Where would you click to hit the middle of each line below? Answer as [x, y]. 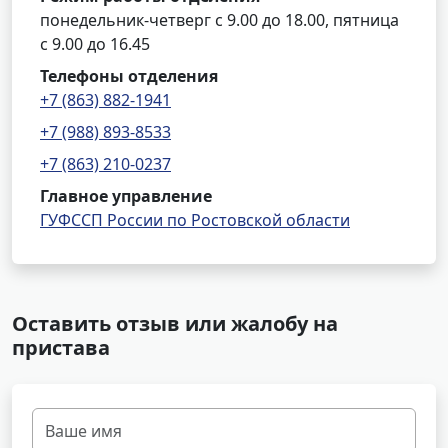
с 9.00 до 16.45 [95, 44]
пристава [61, 347]
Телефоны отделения [129, 76]
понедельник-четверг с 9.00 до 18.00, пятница [219, 20]
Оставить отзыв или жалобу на [175, 323]
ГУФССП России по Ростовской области [195, 220]
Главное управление [126, 196]
